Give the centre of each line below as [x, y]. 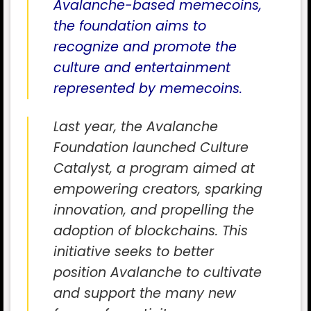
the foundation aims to [130, 26]
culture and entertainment [142, 68]
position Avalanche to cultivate [158, 272]
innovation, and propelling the [154, 210]
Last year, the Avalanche [136, 127]
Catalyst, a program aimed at [154, 168]
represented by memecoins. [148, 89]
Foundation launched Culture [151, 148]
